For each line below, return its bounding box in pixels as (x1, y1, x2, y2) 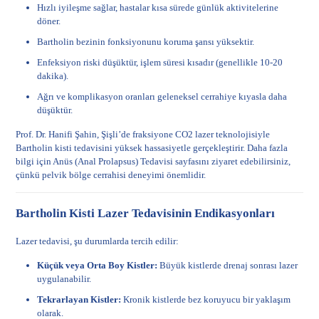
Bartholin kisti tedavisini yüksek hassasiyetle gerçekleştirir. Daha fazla (16, 142, 288, 153)
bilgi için (16, 156, 53, 167)
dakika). (37, 70, 69, 81)
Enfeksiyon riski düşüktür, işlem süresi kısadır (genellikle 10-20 (37, 57, 283, 68)
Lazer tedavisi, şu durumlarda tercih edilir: (16, 236, 179, 246)
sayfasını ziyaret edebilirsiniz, (173, 156, 291, 167)
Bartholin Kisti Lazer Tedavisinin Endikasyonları (16, 206, 276, 220)
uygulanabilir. (37, 273, 92, 284)
